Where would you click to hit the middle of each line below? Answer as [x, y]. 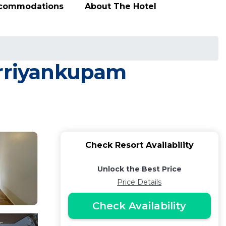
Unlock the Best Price [139, 169]
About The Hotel [121, 6]
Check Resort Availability [139, 145]
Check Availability [139, 206]
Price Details [139, 182]
